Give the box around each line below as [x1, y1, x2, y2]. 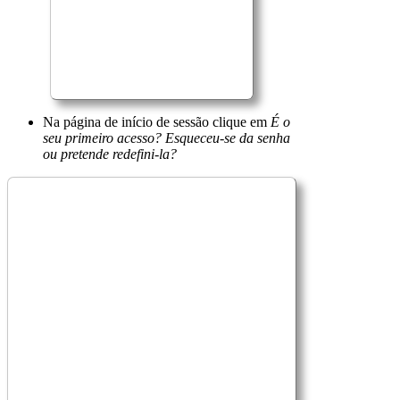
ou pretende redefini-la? [43, 146, 177, 162]
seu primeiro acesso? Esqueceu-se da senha [43, 129, 290, 146]
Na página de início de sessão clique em [43, 113, 271, 129]
